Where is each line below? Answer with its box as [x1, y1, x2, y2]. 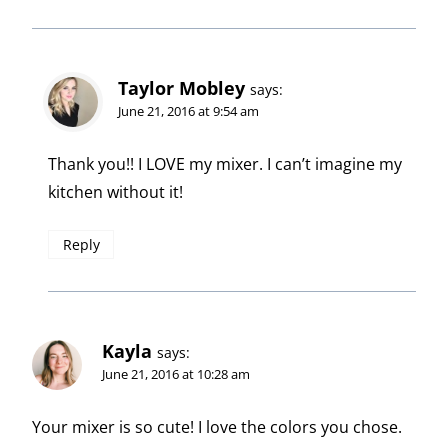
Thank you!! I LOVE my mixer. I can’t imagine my [48, 152, 402, 175]
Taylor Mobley [118, 75, 245, 100]
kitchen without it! [48, 180, 183, 203]
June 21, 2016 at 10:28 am [102, 364, 250, 383]
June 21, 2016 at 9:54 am [118, 101, 259, 120]
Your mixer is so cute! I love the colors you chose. [32, 415, 402, 438]
